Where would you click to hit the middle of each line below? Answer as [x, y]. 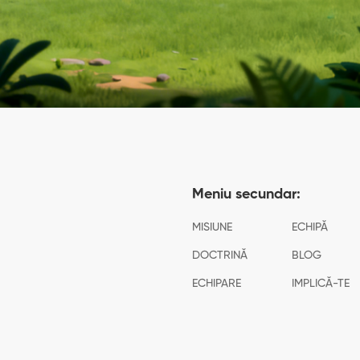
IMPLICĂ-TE [320, 284]
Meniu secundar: [246, 194]
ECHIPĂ [309, 227]
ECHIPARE [217, 284]
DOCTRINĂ [220, 256]
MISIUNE [212, 227]
